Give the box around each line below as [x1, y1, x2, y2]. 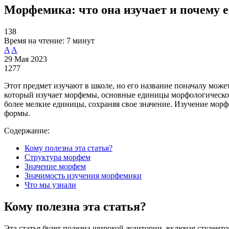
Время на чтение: [4, 36, 64, 45]
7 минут [66, 36, 95, 45]
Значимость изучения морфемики [25, 171, 142, 180]
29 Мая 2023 [4, 54, 47, 63]
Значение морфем [25, 162, 86, 171]
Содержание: [4, 126, 50, 135]
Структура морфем [25, 152, 90, 162]
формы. [4, 108, 30, 118]
